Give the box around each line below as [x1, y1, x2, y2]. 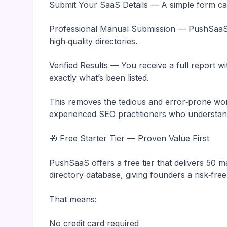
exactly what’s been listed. [49, 72, 149, 83]
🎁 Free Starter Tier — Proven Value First [49, 133, 209, 143]
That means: [49, 194, 97, 204]
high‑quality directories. [49, 36, 137, 46]
